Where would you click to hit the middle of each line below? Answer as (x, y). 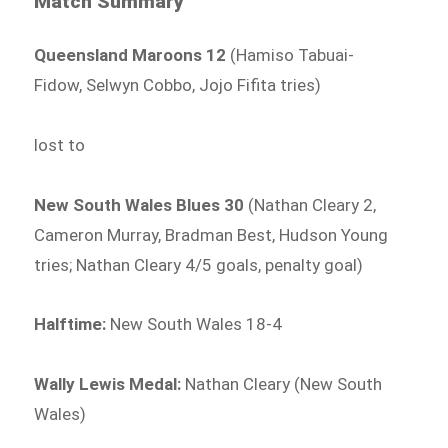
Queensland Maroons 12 (130, 55)
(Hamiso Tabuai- (290, 55)
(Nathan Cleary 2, (310, 204)
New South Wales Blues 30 (139, 204)
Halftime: (70, 324)
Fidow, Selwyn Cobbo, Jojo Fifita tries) (178, 85)
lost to (60, 144)
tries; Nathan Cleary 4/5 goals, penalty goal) (199, 264)
